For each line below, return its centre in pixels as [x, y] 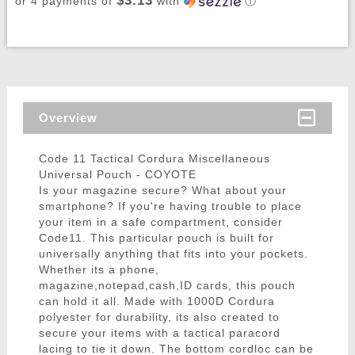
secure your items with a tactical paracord [159, 333]
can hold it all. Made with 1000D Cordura [157, 302]
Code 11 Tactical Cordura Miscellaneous [154, 159]
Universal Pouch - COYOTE [117, 175]
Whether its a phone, [99, 270]
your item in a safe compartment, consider [160, 222]
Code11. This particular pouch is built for [156, 238]
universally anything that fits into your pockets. [173, 254]
